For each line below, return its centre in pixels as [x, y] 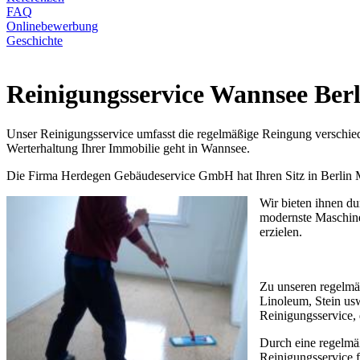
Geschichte [35, 41]
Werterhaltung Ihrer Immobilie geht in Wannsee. [128, 148]
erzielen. [281, 231]
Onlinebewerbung [52, 26]
